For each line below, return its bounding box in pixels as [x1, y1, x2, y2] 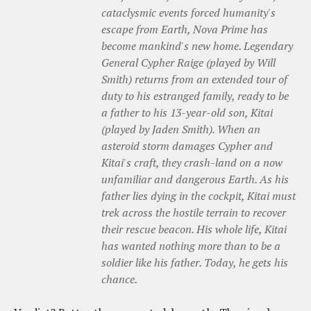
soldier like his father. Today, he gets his [101, 255, 288, 271]
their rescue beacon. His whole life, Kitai [101, 221, 287, 237]
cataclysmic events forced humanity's [101, 5, 276, 21]
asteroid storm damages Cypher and [101, 138, 273, 154]
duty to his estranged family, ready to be [101, 88, 289, 104]
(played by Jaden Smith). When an [101, 121, 260, 137]
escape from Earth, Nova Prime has [101, 22, 268, 37]
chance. [101, 271, 137, 287]
